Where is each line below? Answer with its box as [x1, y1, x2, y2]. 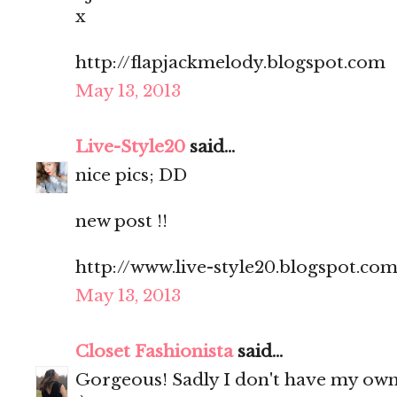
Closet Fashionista [75, 341, 233, 362]
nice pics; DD [75, 165, 187, 186]
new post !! [75, 211, 167, 232]
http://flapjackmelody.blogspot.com [75, 52, 385, 74]
